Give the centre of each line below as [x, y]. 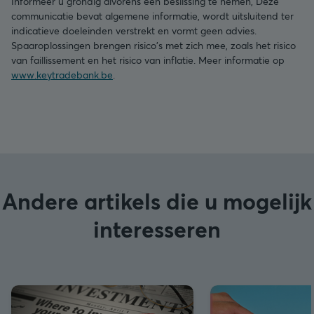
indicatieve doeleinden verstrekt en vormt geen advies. [134, 30]
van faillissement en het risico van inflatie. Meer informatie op [148, 60]
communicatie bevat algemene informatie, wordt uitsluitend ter [152, 15]
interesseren [157, 228]
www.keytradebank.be [62, 74]
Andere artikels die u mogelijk [157, 200]
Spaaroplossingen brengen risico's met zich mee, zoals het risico [153, 45]
